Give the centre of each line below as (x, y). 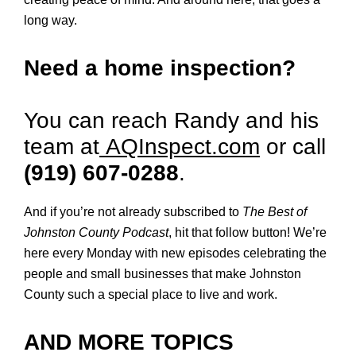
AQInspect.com (183, 147)
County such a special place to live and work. (151, 294)
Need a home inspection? (160, 68)
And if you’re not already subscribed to (133, 212)
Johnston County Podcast (96, 232)
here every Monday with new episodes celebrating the (175, 253)
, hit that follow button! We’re (248, 232)
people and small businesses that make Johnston (163, 274)
